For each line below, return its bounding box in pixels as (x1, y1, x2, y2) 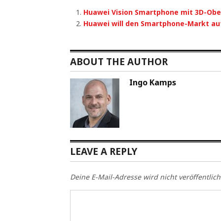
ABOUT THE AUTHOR (70, 55, 168, 68)
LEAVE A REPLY (70, 145, 137, 158)
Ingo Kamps (129, 76, 176, 88)
